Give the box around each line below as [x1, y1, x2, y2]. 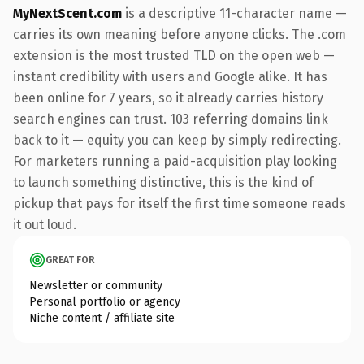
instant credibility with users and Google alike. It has [13, 68, 327, 84]
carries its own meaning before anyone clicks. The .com [13, 26, 346, 42]
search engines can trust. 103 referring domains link [13, 110, 328, 127]
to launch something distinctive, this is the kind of [13, 174, 314, 190]
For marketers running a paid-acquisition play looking [13, 153, 337, 169]
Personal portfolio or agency [29, 294, 180, 309]
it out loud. [13, 216, 76, 232]
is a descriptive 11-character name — [122, 5, 347, 21]
